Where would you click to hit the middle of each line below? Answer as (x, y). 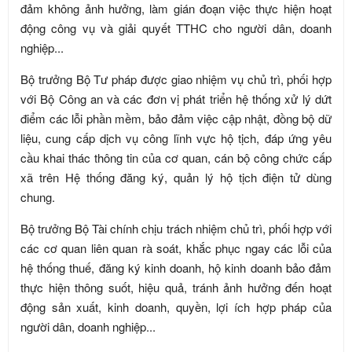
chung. (38, 196)
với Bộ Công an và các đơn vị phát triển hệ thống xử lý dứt (176, 98)
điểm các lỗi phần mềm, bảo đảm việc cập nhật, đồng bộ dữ (176, 118)
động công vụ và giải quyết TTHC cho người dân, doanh (176, 27)
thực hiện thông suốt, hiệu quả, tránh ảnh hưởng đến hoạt (176, 287)
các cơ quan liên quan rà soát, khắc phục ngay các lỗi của (176, 247)
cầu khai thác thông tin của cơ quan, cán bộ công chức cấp (176, 157)
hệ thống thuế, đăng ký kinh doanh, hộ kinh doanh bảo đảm (176, 267)
